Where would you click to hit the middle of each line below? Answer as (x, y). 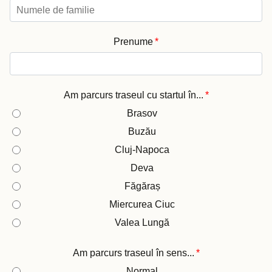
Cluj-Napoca (142, 150)
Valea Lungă (142, 223)
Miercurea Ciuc (142, 205)
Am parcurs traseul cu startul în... (133, 95)
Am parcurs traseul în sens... (133, 253)
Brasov (142, 114)
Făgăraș (142, 186)
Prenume (133, 42)
